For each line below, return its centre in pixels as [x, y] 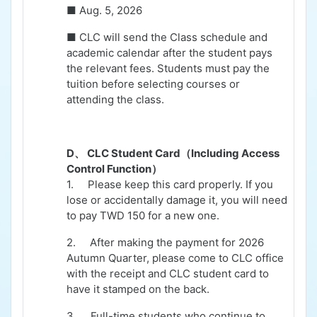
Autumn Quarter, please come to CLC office [175, 258]
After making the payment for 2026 [177, 243]
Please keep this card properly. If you [180, 185]
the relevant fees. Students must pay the [168, 69]
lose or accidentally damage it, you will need [177, 200]
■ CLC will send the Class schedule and [167, 38]
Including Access [235, 154]
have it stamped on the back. [138, 289]
